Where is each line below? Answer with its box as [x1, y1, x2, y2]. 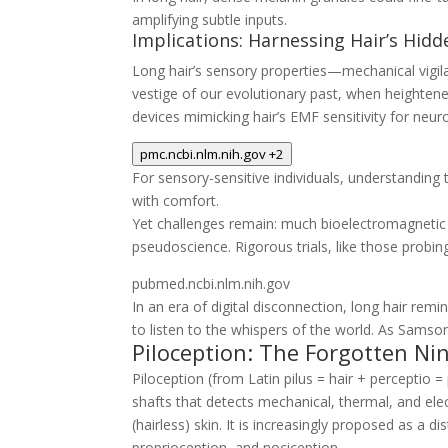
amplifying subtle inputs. [132, 10, 287, 29]
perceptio [370, 369, 431, 388]
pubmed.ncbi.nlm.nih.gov [132, 274, 290, 293]
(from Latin [204, 369, 284, 388]
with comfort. [132, 191, 219, 210]
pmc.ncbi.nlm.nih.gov [140, 145, 266, 163]
